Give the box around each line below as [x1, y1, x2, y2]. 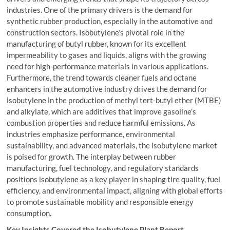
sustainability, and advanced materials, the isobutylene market [7, 141, 218, 150]
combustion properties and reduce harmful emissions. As [7, 118, 196, 128]
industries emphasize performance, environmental [7, 129, 176, 139]
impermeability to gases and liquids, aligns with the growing [7, 50, 207, 60]
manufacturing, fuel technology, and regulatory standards [7, 163, 199, 173]
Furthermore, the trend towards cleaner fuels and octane [7, 73, 197, 83]
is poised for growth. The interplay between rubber [7, 152, 177, 162]
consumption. [7, 208, 52, 218]
